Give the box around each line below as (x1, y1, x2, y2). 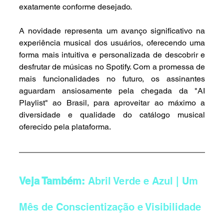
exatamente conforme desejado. (18, 2, 132, 12)
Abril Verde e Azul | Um (87, 175, 201, 187)
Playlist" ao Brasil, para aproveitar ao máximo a (18, 98, 205, 108)
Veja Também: (18, 175, 88, 187)
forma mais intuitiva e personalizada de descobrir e (18, 50, 205, 60)
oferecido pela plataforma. (18, 122, 111, 132)
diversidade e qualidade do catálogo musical (18, 110, 205, 120)
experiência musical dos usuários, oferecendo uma (18, 38, 205, 48)
